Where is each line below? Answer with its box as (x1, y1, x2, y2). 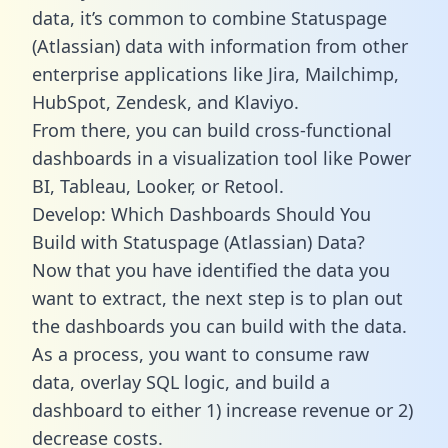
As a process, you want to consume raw (32, 341, 369, 366)
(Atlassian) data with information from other (32, 33, 408, 58)
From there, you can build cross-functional (32, 117, 392, 142)
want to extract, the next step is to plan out (32, 285, 403, 310)
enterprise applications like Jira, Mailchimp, (32, 61, 399, 86)
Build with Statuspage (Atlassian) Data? (32, 229, 365, 254)
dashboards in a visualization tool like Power (32, 145, 411, 170)
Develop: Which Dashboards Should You (32, 201, 371, 226)
